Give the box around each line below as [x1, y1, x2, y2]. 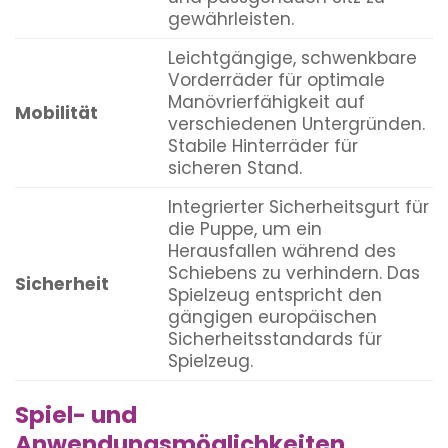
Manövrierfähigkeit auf [167, 90, 365, 115]
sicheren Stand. [167, 156, 302, 181]
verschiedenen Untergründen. [167, 112, 425, 137]
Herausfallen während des [167, 239, 396, 264]
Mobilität [15, 101, 98, 126]
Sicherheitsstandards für [167, 327, 382, 352]
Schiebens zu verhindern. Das [167, 261, 420, 286]
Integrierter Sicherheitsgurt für [167, 195, 429, 220]
